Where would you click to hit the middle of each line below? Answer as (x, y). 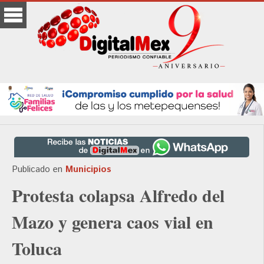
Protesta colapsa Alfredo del (118, 195)
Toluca (37, 248)
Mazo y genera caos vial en (113, 222)
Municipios (88, 170)
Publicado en (37, 170)
